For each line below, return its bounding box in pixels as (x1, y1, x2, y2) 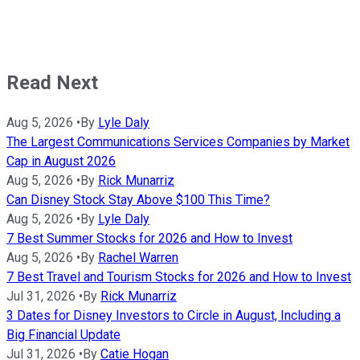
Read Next (6, 71, 98, 94)
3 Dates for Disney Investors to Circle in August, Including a (6, 307, 341, 323)
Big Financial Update (6, 326, 121, 342)
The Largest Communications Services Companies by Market (6, 133, 350, 149)
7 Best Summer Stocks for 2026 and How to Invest (6, 230, 292, 246)
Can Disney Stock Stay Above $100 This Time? (6, 191, 270, 207)
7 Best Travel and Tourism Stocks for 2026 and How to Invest (6, 268, 351, 284)
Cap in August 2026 (6, 153, 116, 169)
